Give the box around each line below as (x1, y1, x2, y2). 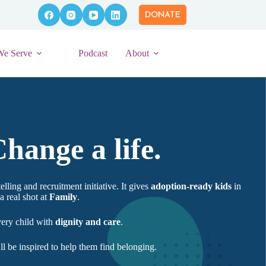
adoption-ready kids (150, 181, 232, 191)
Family (49, 192, 77, 202)
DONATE (144, 11, 180, 20)
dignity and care (55, 217, 121, 227)
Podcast (78, 48, 107, 58)
